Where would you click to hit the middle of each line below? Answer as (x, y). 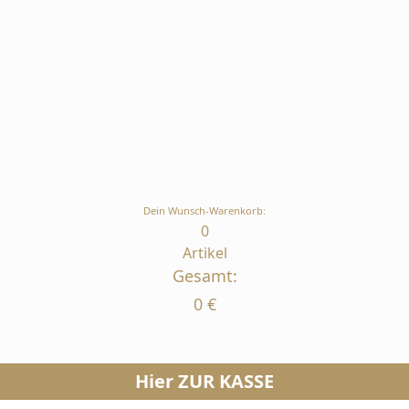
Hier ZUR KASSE (204, 381)
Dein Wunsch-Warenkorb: (204, 210)
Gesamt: (204, 275)
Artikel (204, 252)
